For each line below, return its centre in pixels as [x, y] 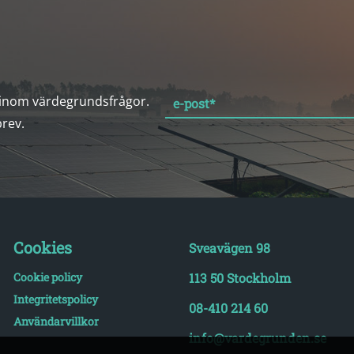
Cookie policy [47, 277]
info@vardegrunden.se [257, 338]
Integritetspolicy [55, 299]
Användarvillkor [56, 321]
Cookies [42, 247]
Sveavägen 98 [229, 248]
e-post [191, 103]
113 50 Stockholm [239, 278]
